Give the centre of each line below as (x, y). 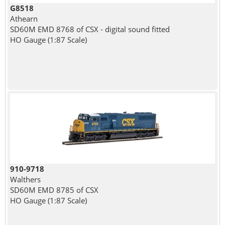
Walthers (25, 179)
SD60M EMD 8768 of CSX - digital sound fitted (90, 29)
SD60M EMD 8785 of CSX (54, 190)
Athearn (24, 18)
